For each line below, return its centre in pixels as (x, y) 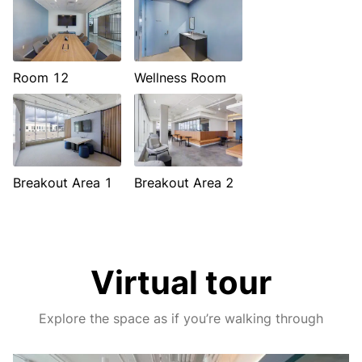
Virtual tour (181, 282)
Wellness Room (180, 78)
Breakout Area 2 (184, 183)
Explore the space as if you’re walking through (181, 318)
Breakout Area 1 (63, 183)
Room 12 (41, 78)
